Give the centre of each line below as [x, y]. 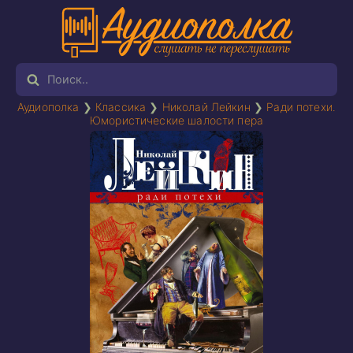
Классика [121, 107]
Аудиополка [48, 107]
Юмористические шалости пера [176, 120]
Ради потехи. [301, 107]
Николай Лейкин [206, 107]
